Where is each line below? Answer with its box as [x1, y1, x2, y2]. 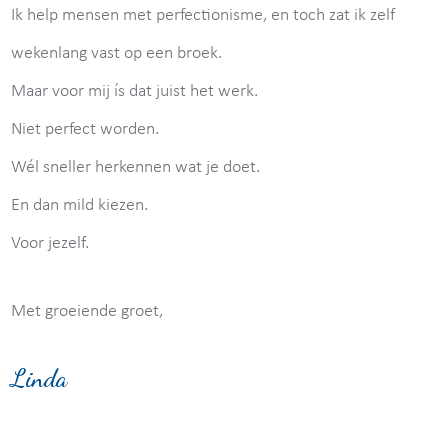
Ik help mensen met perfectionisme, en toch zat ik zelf [11, 5, 396, 25]
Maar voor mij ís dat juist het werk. [11, 81, 259, 101]
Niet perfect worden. [11, 119, 160, 139]
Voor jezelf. [11, 233, 90, 253]
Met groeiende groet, [11, 301, 164, 321]
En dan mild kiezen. [11, 195, 149, 215]
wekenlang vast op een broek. [11, 43, 223, 63]
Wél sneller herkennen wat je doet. [11, 157, 261, 177]
